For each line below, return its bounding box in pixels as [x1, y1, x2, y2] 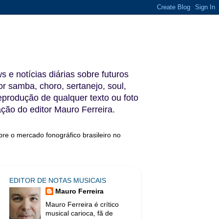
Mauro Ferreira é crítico [45, 201, 119, 208]
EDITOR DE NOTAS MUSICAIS [9, 176, 106, 184]
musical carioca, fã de [45, 210, 113, 217]
